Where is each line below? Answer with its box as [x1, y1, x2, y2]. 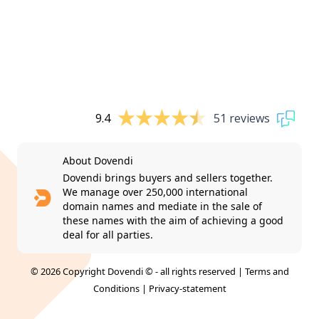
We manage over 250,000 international [63, 184, 249, 199]
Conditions [93, 281, 140, 295]
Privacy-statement [148, 281, 226, 295]
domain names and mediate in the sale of [63, 199, 263, 213]
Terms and [244, 264, 289, 278]
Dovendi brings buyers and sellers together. [63, 170, 273, 184]
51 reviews [214, 110, 270, 127]
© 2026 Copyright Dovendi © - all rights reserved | [30, 264, 245, 278]
